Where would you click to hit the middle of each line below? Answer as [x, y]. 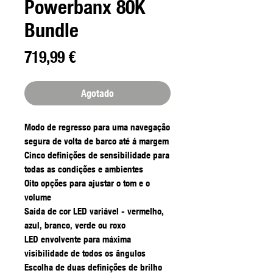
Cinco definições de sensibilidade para [97, 155]
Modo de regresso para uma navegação [97, 127]
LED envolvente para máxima [78, 239]
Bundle [51, 30]
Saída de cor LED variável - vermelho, [94, 211]
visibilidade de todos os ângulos [85, 253]
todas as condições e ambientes [84, 169]
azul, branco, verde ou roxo [75, 225]
